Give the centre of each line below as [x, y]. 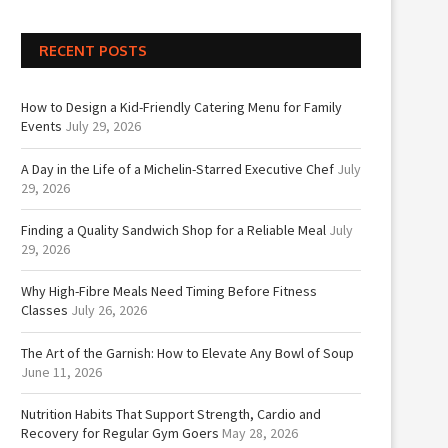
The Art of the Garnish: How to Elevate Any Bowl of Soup [187, 353]
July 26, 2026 [109, 310]
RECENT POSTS [93, 50]
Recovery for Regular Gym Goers [120, 433]
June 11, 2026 [61, 372]
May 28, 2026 [260, 433]
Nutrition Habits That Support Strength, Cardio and [171, 414]
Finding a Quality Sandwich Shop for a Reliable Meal [173, 230]
